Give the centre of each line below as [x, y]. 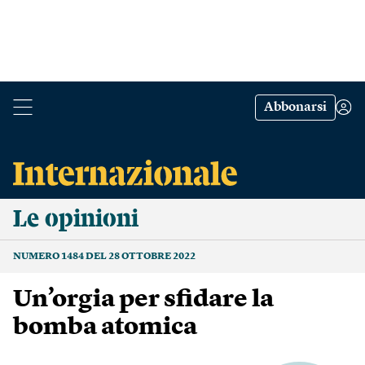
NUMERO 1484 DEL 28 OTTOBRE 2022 [104, 257]
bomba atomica [105, 328]
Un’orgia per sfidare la [143, 300]
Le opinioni [76, 219]
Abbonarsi [295, 108]
